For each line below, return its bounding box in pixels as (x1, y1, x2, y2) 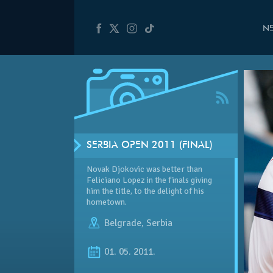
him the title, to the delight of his (87, 185, 204, 196)
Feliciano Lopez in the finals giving (87, 174, 212, 185)
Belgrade (104, 216, 141, 229)
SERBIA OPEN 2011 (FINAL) (87, 140, 213, 151)
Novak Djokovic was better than (87, 163, 202, 174)
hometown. (87, 196, 127, 207)
